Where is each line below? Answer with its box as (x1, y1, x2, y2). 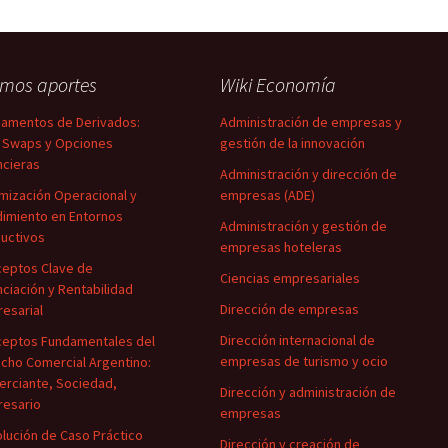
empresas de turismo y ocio (220, 352, 388, 370)
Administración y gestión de (220, 217, 387, 235)
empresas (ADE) (220, 186, 315, 204)
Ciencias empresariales (220, 269, 360, 287)
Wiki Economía (220, 72, 336, 97)
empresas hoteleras (220, 238, 342, 256)
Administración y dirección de (220, 165, 397, 183)
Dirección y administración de (220, 383, 396, 401)
